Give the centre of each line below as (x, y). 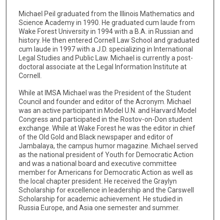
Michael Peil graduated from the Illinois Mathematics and (106, 14)
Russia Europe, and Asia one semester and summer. (99, 207)
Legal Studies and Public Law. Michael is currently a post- (106, 58)
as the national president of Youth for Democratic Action (106, 154)
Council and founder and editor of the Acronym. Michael (105, 101)
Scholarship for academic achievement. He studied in (100, 199)
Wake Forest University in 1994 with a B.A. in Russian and (106, 32)
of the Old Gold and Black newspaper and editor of (96, 137)
